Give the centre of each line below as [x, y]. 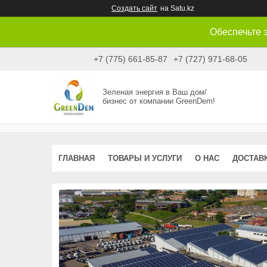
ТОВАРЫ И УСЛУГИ [145, 158]
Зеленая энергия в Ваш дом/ [155, 92]
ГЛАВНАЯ [77, 158]
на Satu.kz [177, 8]
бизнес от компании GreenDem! [159, 101]
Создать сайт [134, 8]
